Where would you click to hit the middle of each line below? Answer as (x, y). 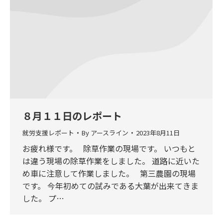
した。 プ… (43, 198)
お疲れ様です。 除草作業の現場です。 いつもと (109, 148)
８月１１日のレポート (72, 115)
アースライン (110, 132)
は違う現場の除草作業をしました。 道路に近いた (111, 161)
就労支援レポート (48, 132)
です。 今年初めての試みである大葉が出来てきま (111, 185)
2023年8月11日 (158, 132)
